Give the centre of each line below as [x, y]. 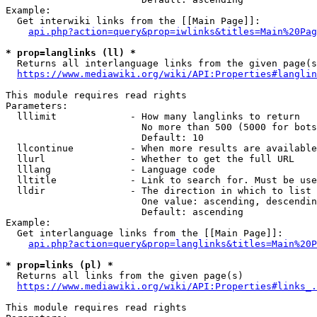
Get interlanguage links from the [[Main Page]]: [144, 233]
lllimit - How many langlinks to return [153, 116]
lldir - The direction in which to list [158, 191]
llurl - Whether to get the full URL [150, 159]
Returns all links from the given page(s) [125, 276]
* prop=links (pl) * [59, 265]
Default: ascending [125, 212]
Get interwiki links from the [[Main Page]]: [133, 21]
